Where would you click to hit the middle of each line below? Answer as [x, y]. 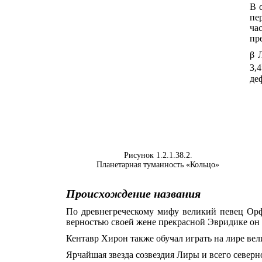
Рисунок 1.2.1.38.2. [158, 156]
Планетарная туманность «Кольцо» [158, 165]
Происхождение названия [133, 194]
